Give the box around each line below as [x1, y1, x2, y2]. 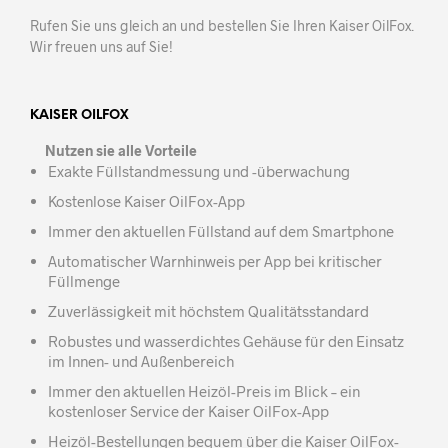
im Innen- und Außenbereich [47, 352, 234, 370]
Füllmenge [47, 272, 120, 290]
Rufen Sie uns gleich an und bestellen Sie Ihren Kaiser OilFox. [30, 17, 414, 34]
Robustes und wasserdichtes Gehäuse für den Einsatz [47, 332, 404, 350]
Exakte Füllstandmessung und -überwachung [47, 162, 350, 180]
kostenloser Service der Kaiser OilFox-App [47, 402, 329, 420]
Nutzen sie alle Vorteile [30, 142, 197, 159]
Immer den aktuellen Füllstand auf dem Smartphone [47, 222, 394, 240]
